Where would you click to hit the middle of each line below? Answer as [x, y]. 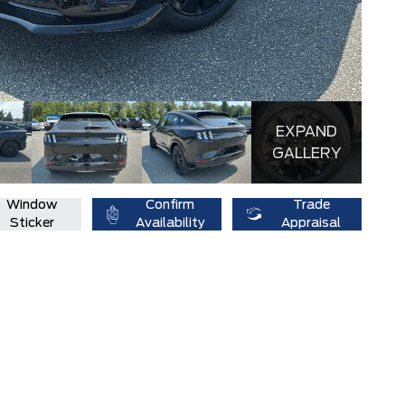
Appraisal [311, 224]
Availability [170, 224]
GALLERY [307, 153]
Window [32, 206]
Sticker [32, 224]
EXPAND [307, 132]
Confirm [170, 206]
